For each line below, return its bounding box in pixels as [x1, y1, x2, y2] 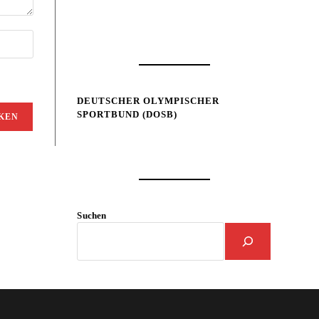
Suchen [77, 210, 107, 221]
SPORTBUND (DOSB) [77, 109, 178, 120]
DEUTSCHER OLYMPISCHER [77, 95, 220, 107]
